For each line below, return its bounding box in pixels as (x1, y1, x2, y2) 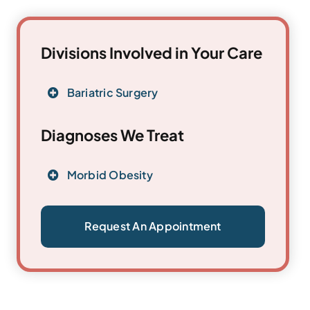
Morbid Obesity (66, 167, 153, 183)
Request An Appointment (84, 219, 221, 234)
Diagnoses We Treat (41, 125, 185, 145)
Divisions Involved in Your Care (41, 43, 263, 63)
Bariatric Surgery (66, 85, 158, 100)
